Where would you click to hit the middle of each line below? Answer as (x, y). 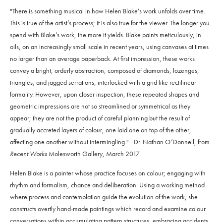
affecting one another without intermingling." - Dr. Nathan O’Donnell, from (110, 142)
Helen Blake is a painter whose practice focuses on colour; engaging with (108, 173)
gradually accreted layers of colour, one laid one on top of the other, (101, 130)
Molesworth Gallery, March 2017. (94, 154)
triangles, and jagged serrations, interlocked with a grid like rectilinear (103, 83)
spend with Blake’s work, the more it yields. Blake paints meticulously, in (106, 35)
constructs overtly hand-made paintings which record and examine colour (108, 209)
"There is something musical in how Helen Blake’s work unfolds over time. (108, 11)
